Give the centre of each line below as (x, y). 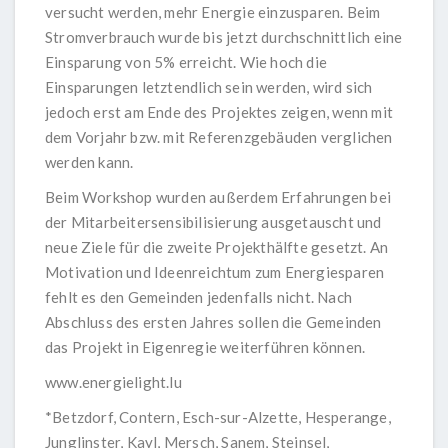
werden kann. (89, 162)
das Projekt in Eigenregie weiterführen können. (205, 347)
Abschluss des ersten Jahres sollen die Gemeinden (213, 322)
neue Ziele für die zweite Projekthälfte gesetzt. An (217, 247)
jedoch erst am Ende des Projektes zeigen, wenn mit (219, 112)
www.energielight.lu (113, 382)
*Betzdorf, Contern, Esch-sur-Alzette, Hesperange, (218, 417)
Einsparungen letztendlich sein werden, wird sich (209, 87)
